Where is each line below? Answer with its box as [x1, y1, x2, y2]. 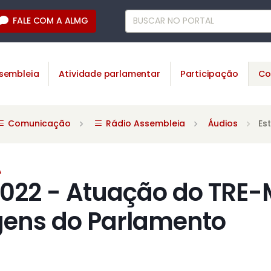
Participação [180, 67, 238, 80]
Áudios [207, 117, 238, 130]
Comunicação [5, 117, 71, 130]
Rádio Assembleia [103, 117, 185, 130]
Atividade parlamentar [59, 67, 160, 80]
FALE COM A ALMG [13, 15, 88, 27]
